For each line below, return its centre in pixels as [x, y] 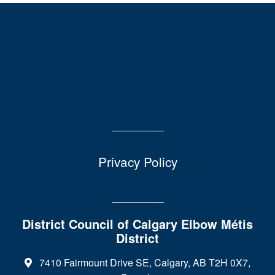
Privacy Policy [137, 161]
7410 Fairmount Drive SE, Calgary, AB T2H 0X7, [144, 262]
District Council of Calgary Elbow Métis [137, 224]
